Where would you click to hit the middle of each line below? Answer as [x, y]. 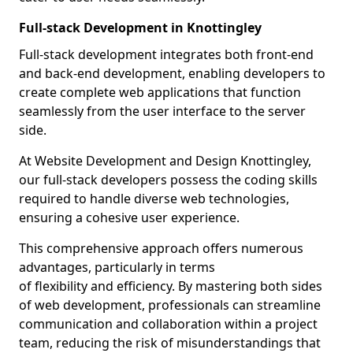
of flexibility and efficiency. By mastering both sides [171, 286]
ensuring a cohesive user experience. [129, 217]
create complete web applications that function [160, 92]
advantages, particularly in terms [117, 267]
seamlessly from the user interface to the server [162, 111]
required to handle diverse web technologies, [154, 199]
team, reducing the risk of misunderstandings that [170, 343]
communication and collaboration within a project [168, 324]
